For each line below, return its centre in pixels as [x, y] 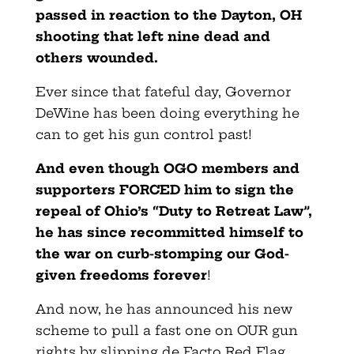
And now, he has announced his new [164, 309]
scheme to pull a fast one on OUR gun [166, 330]
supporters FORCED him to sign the [164, 189]
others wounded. [96, 57]
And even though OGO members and [167, 168]
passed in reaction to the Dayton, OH [168, 15]
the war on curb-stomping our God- [162, 253]
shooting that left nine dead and [153, 36]
